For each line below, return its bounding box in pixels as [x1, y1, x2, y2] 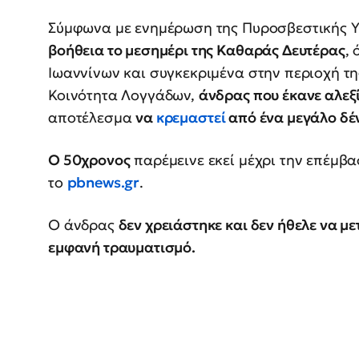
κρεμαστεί [155, 108, 226, 127]
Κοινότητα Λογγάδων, [48, 86, 199, 105]
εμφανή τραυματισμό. [48, 238, 196, 257]
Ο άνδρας [48, 216, 119, 235]
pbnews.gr [67, 173, 140, 192]
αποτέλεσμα [48, 108, 136, 127]
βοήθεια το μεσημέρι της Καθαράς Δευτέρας [48, 41, 345, 60]
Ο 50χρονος [48, 151, 131, 170]
